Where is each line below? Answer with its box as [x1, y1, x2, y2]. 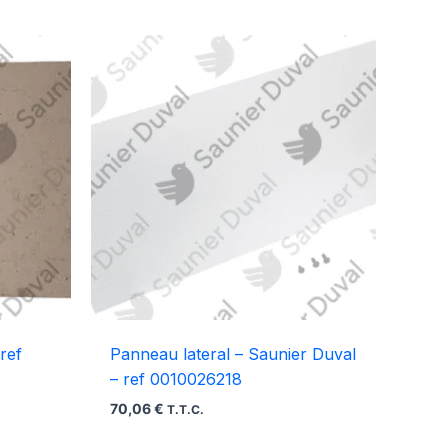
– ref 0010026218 [110, 369, 243, 390]
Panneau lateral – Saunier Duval [110, 344, 357, 365]
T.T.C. [167, 403, 205, 418]
